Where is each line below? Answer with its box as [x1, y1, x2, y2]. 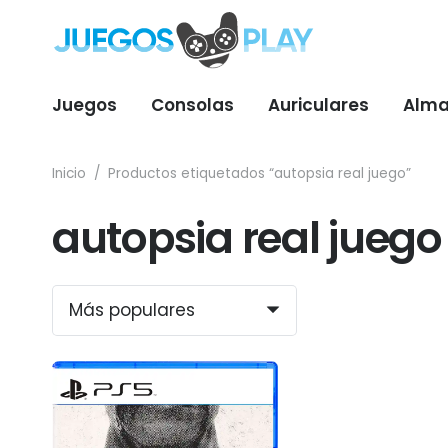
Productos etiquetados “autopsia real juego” [108, 164, 412, 183]
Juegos [52, 93, 117, 117]
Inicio [52, 164, 86, 183]
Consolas [151, 93, 234, 117]
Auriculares [268, 93, 369, 117]
